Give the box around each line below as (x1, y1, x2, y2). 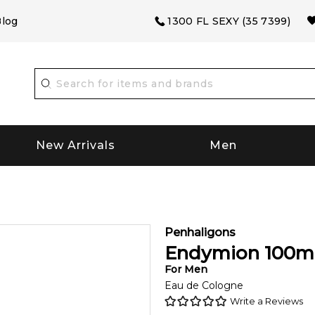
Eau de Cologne (165, 278, 243, 292)
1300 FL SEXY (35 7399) (167, 15, 290, 27)
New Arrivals (36, 139, 116, 153)
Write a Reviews (230, 295, 303, 307)
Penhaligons (165, 225, 236, 239)
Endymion (165, 241, 259, 264)
